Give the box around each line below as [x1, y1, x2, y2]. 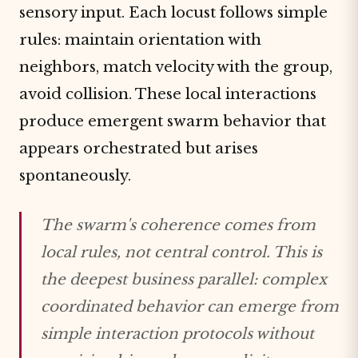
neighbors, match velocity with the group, [19, 58, 332, 76]
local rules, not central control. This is [41, 243, 322, 261]
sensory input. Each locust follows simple [19, 3, 328, 22]
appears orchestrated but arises [19, 139, 258, 157]
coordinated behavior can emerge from [41, 297, 339, 316]
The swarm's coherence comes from [41, 216, 316, 234]
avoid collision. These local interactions [19, 85, 316, 103]
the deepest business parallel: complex [41, 270, 327, 288]
